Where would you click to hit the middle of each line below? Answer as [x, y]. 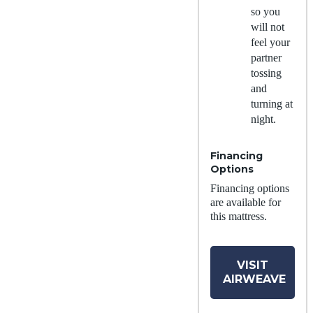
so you [265, 11]
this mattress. [239, 216]
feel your [270, 42]
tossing [266, 73]
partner [266, 57]
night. [263, 119]
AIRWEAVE [254, 279]
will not [268, 27]
